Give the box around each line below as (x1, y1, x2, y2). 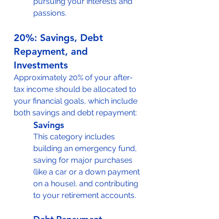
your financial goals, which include (14, 96, 139, 106)
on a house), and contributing (33, 179, 140, 188)
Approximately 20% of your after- (14, 73, 133, 82)
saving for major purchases (33, 155, 134, 165)
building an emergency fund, (33, 144, 139, 153)
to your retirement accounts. (33, 191, 136, 200)
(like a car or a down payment (33, 167, 142, 176)
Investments (14, 59, 68, 71)
